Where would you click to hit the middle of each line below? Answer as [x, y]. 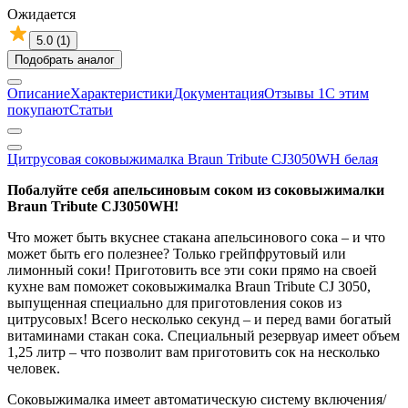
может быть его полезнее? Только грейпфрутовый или [177, 253]
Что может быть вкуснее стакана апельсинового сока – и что [196, 237]
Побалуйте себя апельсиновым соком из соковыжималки [196, 189]
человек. [34, 368]
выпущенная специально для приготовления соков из [174, 302]
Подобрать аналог [65, 59]
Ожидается [41, 14]
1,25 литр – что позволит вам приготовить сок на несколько [194, 352]
